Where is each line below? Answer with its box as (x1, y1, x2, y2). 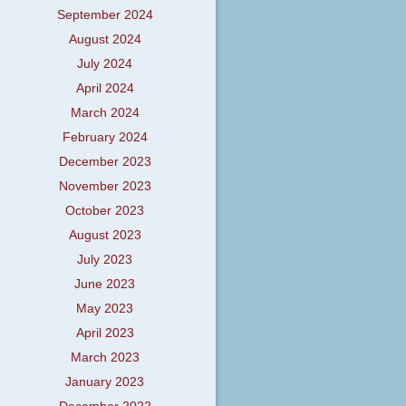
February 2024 (62, 130, 148, 145)
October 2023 (65, 204, 145, 218)
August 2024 (68, 33, 141, 47)
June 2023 (74, 277, 136, 292)
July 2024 (77, 57, 133, 72)
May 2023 (76, 302, 134, 316)
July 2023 (77, 253, 133, 267)
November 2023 (58, 179, 151, 194)
